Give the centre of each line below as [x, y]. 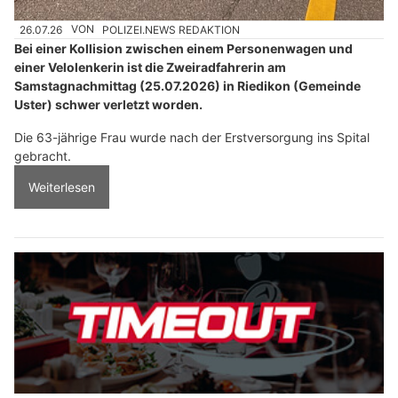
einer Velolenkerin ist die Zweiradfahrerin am [150, 67]
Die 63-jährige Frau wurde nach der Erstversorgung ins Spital [192, 137]
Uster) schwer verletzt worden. [108, 104]
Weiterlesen [62, 187]
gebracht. [43, 155]
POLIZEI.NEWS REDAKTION [171, 29]
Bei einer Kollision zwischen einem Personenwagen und [183, 48]
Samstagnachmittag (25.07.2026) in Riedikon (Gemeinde [187, 85]
